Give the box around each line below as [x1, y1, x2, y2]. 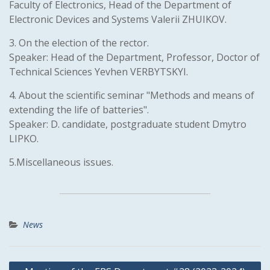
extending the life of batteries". [9, 103, 149, 116]
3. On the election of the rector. [9, 36, 149, 49]
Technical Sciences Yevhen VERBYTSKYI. [9, 65, 188, 78]
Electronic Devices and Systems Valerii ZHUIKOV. [9, 13, 227, 26]
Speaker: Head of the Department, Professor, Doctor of [9, 51, 260, 64]
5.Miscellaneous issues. [9, 155, 113, 169]
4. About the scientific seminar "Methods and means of [9, 89, 254, 102]
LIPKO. [9, 132, 39, 145]
